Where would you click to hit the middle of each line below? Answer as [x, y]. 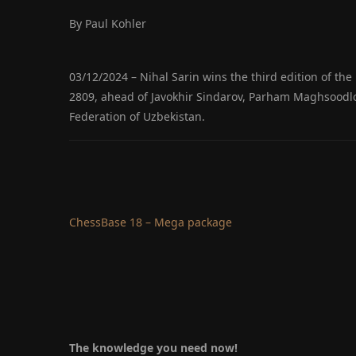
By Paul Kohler [108, 23]
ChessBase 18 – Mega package [151, 222]
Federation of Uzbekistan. [137, 116]
